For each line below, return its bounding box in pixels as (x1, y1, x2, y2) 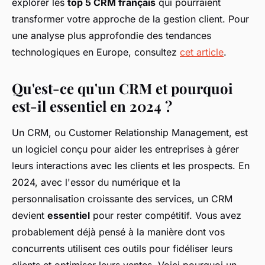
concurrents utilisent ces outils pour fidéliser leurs (12, 243, 232, 254)
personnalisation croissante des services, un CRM (12, 193, 232, 205)
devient (12, 209, 47, 221)
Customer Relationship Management (69, 127, 229, 138)
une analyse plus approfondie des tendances (12, 30, 211, 41)
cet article (180, 46, 224, 58)
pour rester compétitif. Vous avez (90, 209, 241, 221)
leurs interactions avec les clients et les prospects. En (12, 160, 250, 172)
